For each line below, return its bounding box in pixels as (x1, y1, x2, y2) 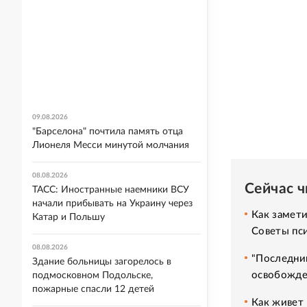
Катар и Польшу (32, 212, 105, 222)
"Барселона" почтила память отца (32, 127, 183, 136)
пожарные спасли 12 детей (32, 284, 154, 294)
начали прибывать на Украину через (32, 199, 193, 208)
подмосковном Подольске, (32, 271, 153, 280)
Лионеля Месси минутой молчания (32, 140, 189, 150)
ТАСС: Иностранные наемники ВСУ (32, 185, 189, 195)
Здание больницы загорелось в (32, 257, 171, 267)
